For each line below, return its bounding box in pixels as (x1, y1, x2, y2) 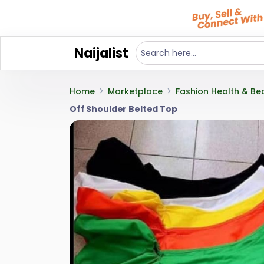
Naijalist (74, 44, 128, 62)
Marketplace (108, 85, 163, 97)
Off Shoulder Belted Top (70, 103, 177, 115)
